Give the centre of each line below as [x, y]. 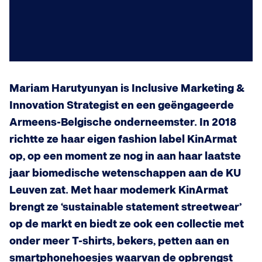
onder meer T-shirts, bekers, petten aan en [119, 241]
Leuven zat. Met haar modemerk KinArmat [119, 190]
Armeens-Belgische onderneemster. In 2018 [123, 123]
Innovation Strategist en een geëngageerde [122, 106]
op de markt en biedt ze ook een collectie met [127, 224]
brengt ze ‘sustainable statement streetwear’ [125, 207]
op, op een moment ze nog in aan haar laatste [125, 156]
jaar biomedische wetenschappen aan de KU [125, 173]
